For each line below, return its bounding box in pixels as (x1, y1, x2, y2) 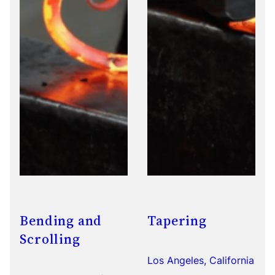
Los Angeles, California (147, 254, 255, 267)
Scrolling (20, 230, 80, 249)
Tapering (147, 212, 207, 230)
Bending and (20, 212, 103, 230)
